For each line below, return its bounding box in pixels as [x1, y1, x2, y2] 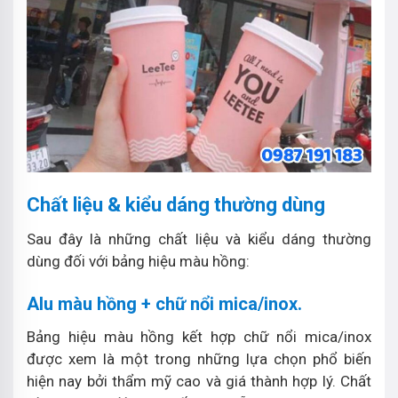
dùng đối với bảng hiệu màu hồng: [27, 251, 250, 270]
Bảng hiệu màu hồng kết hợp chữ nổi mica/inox [27, 327, 371, 346]
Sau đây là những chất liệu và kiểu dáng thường [27, 229, 371, 248]
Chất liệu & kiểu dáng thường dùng [27, 193, 325, 216]
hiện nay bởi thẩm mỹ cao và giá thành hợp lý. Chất [27, 371, 371, 390]
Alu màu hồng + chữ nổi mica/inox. [27, 292, 302, 314]
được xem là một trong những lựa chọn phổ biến [27, 349, 371, 368]
